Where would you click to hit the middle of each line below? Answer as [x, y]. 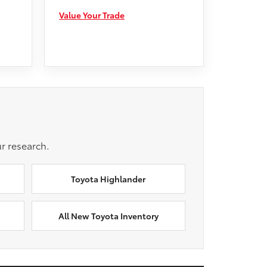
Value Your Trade [92, 15]
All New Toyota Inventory [108, 216]
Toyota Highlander [108, 179]
